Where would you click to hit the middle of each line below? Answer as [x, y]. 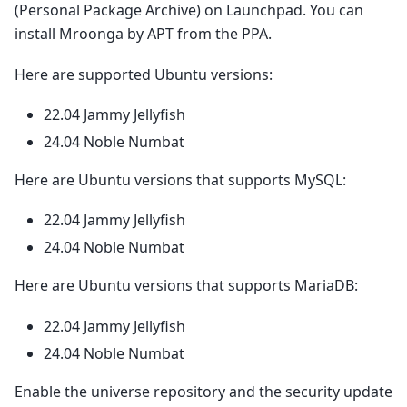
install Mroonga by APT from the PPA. [143, 34]
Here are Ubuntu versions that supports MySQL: [180, 180]
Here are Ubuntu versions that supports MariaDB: [186, 286]
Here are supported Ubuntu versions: [144, 74]
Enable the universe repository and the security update [203, 391]
